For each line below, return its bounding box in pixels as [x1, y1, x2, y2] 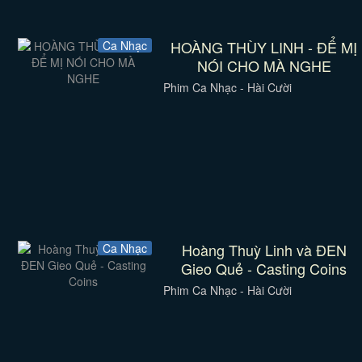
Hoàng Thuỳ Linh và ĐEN [181, 239, 347, 260]
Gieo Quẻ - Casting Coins [181, 258, 347, 279]
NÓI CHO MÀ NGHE [196, 55, 331, 76]
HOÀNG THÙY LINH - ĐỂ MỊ [170, 36, 358, 57]
